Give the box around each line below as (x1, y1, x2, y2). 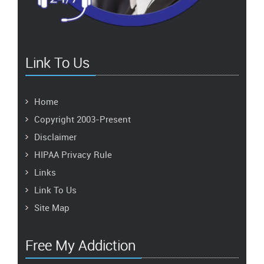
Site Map (34, 201, 70, 213)
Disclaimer (34, 130, 77, 143)
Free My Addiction (25, 235, 136, 255)
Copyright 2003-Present (34, 113, 131, 125)
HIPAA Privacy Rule (34, 148, 112, 160)
